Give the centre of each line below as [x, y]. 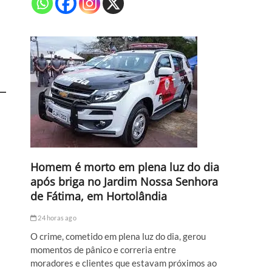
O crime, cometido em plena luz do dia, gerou [118, 236]
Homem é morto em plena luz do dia [125, 167]
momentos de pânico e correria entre [103, 250]
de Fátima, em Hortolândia [99, 196]
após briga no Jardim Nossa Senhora [124, 182]
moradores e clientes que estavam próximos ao [124, 263]
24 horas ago [56, 218]
